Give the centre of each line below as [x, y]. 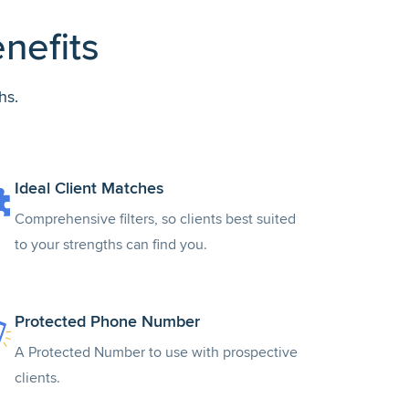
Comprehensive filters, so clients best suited [155, 219]
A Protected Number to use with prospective [156, 352]
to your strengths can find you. [111, 245]
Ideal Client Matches [89, 188]
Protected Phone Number [107, 321]
